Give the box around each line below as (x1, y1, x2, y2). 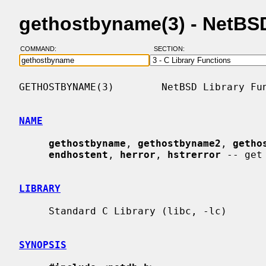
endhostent (49, 148, 108, 160)
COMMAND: (20, 45, 64, 53)
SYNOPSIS (19, 239, 66, 251)
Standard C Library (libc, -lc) (19, 205, 49, 217)
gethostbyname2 (138, 137, 221, 149)
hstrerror (167, 148, 221, 160)
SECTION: (153, 45, 190, 53)
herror (120, 148, 156, 160)
